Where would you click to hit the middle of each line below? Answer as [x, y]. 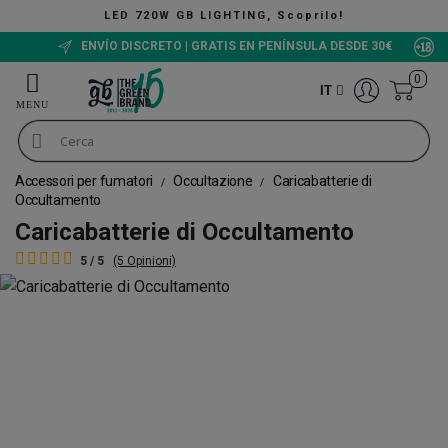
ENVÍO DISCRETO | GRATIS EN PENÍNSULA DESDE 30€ [234, 46]
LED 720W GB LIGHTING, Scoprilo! [224, 15]
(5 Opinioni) [144, 261]
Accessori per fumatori [85, 181]
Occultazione [214, 181]
